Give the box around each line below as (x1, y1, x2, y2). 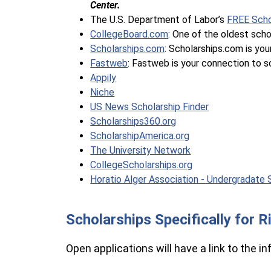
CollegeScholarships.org (90, 159, 193, 171)
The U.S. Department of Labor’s (90, 14, 227, 25)
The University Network (90, 145, 191, 156)
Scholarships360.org (90, 116, 177, 127)
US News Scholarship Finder (90, 101, 209, 113)
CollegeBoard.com (90, 28, 169, 40)
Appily (90, 72, 117, 83)
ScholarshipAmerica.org (90, 130, 190, 142)
